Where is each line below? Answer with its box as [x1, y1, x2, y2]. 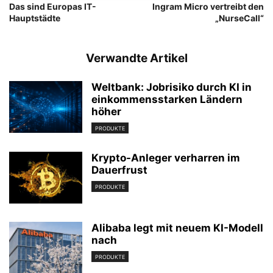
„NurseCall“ [215, 13, 264, 23]
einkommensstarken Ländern [91, 93, 243, 105]
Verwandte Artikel [85, 51, 188, 65]
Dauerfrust [91, 164, 147, 177]
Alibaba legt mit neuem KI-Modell [91, 222, 263, 235]
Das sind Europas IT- [9, 1, 96, 12]
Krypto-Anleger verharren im [91, 152, 240, 165]
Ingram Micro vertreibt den [152, 1, 264, 12]
